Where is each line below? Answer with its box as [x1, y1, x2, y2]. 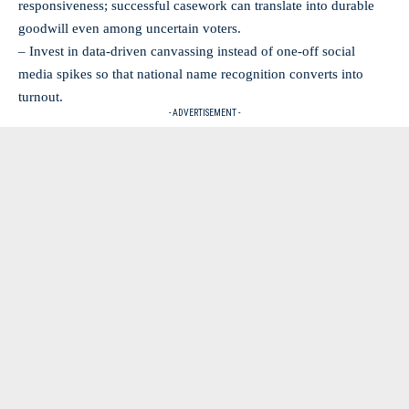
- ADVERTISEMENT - [169, 107, 240, 118]
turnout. [18, 89, 63, 104]
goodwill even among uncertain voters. [18, 20, 241, 36]
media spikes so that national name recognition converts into [18, 66, 363, 81]
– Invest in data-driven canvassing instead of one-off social [18, 43, 355, 58]
